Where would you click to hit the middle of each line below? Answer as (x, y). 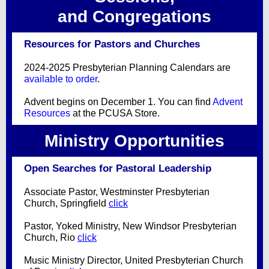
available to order (61, 79)
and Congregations (134, 17)
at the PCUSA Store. (115, 113)
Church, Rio (51, 237)
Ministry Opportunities (134, 141)
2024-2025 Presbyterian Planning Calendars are (127, 68)
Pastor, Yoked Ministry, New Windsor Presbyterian (130, 226)
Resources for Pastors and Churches (112, 44)
